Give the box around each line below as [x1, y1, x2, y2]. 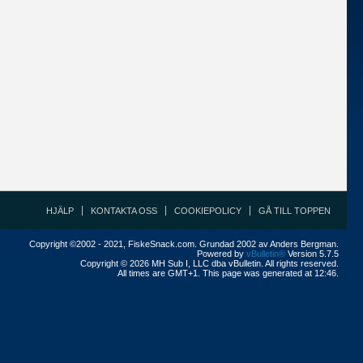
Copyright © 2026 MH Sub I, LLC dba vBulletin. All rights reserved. [80, 258, 339, 268]
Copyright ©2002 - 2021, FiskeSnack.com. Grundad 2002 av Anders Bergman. [29, 239, 339, 249]
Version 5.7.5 [285, 249, 339, 258]
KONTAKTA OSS [91, 206, 157, 216]
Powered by [197, 249, 246, 258]
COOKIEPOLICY [174, 206, 241, 216]
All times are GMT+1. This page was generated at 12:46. [117, 268, 339, 278]
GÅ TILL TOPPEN [258, 206, 331, 216]
